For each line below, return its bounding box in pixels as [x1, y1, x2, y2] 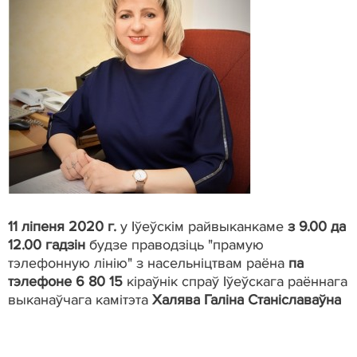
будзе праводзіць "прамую [89, 235, 264, 253]
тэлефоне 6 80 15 [8, 272, 123, 290]
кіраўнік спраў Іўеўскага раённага [123, 272, 347, 290]
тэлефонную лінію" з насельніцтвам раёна [8, 253, 288, 272]
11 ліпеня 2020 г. [8, 217, 116, 235]
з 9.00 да [288, 217, 346, 235]
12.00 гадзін [8, 235, 89, 253]
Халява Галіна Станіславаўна [152, 290, 341, 308]
